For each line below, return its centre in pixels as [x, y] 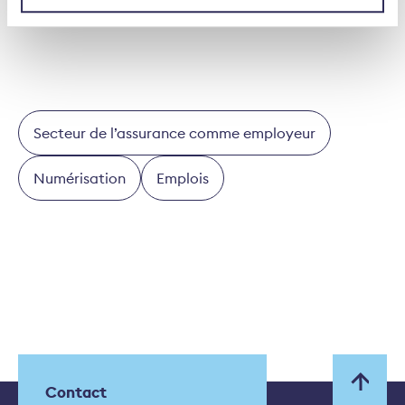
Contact [76, 393]
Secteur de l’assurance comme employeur [174, 133]
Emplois [183, 179]
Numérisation [80, 179]
